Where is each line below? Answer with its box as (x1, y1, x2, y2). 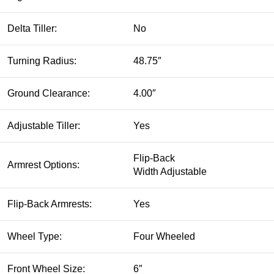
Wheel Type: (7, 231, 62, 242)
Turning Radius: (7, 55, 76, 66)
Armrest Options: (7, 159, 80, 170)
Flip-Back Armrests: (7, 198, 92, 209)
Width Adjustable (133, 166, 207, 177)
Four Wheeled (133, 231, 195, 242)
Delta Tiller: (7, 23, 57, 34)
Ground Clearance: (7, 87, 90, 98)
